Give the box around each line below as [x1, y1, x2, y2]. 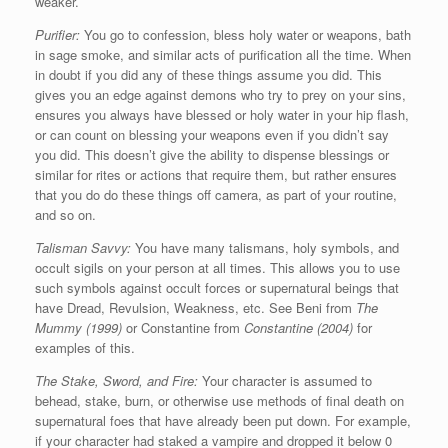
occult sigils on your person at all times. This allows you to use [35, 258, 400, 278]
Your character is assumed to [198, 371, 372, 391]
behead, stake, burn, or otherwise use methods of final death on [35, 391, 404, 411]
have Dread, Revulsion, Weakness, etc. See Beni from [35, 298, 356, 318]
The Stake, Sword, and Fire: [35, 371, 198, 391]
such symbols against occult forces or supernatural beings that [35, 278, 399, 298]
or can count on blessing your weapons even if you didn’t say [35, 125, 389, 145]
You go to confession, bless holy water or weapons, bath [80, 25, 411, 45]
